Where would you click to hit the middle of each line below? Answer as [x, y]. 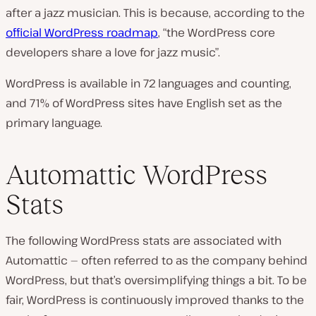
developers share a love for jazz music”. [113, 53]
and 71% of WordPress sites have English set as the [144, 103]
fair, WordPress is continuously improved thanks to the [155, 299]
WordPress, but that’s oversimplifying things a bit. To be [156, 280]
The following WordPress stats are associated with [144, 240]
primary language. [54, 123]
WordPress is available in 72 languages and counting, [148, 84]
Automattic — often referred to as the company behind [157, 260]
